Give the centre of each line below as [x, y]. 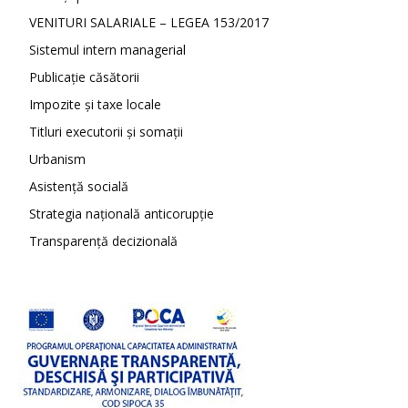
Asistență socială [79, 186]
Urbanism [57, 158]
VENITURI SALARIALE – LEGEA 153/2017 [149, 22]
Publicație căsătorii [84, 76]
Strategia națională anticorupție [122, 213]
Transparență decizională [103, 240]
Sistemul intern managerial [107, 49]
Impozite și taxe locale [95, 104]
